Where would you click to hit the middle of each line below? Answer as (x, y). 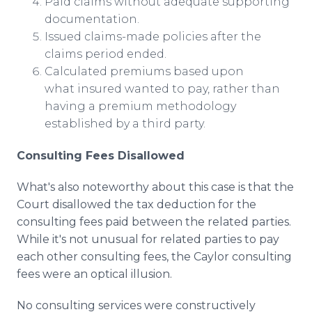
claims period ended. (106, 54)
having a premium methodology (140, 106)
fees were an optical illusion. (96, 274)
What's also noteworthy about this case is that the (155, 187)
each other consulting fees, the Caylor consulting (154, 257)
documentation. (92, 19)
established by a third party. (125, 124)
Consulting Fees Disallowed (101, 156)
